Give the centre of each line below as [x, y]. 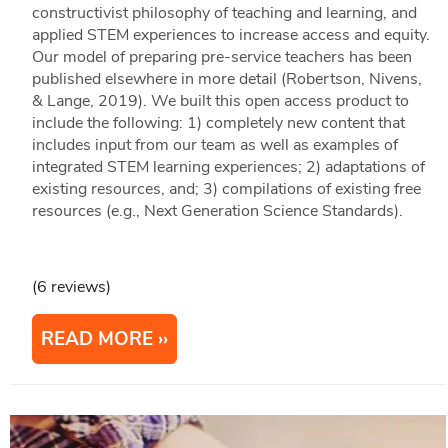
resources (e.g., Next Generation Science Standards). [217, 210]
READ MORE [96, 338]
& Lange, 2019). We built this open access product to [220, 100]
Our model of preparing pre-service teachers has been [221, 56]
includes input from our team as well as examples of [214, 144]
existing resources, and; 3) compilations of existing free [226, 188]
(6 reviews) [71, 286]
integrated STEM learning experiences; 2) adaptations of [228, 166]
